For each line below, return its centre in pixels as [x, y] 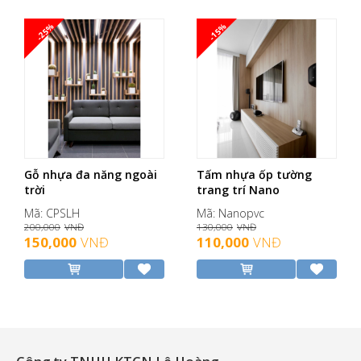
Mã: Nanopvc [230, 214]
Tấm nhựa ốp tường [254, 175]
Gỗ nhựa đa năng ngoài [91, 175]
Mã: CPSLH [52, 214]
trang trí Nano [238, 190]
